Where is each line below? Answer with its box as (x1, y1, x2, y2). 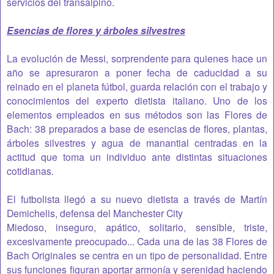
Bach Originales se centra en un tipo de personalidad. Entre (7, 248, 267, 262)
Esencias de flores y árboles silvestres (7, 23, 185, 37)
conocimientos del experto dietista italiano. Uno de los (7, 93, 267, 107)
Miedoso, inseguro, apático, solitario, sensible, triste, (7, 220, 267, 234)
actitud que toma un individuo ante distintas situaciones (7, 149, 267, 163)
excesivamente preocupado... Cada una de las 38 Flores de (7, 234, 267, 248)
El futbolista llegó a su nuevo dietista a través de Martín (7, 191, 267, 206)
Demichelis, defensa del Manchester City (7, 206, 183, 220)
